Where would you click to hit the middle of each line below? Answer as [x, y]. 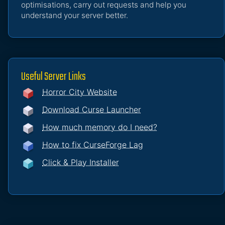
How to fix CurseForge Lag [93, 145]
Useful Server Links [53, 77]
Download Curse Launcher [92, 110]
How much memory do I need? [100, 127]
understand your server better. [75, 16]
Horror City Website [80, 92]
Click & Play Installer [81, 162]
